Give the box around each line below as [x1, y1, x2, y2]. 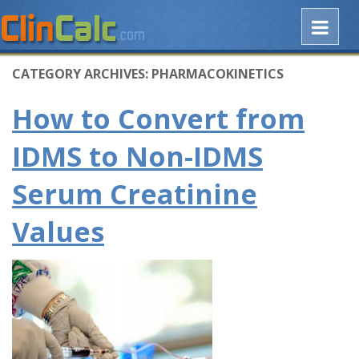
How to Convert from [12, 100, 305, 138]
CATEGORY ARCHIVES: [12, 65, 151, 83]
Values [12, 213, 104, 251]
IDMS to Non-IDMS [12, 138, 263, 175]
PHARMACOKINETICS [151, 65, 284, 83]
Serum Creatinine [12, 175, 257, 213]
